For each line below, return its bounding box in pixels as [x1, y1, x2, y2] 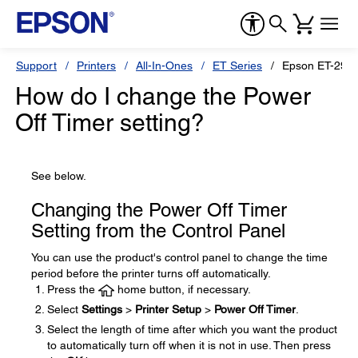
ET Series [213, 59, 262, 72]
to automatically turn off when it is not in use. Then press [47, 339, 331, 352]
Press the [47, 283, 98, 296]
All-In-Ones [136, 59, 193, 72]
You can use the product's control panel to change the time [31, 251, 328, 264]
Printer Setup [135, 303, 201, 316]
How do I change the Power [15, 82, 311, 110]
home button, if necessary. [114, 283, 251, 296]
